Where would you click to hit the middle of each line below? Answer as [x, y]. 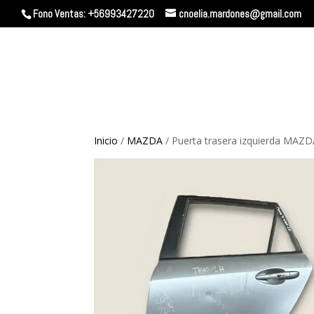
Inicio [106, 141]
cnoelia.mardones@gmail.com [240, 14]
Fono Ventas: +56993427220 [94, 14]
